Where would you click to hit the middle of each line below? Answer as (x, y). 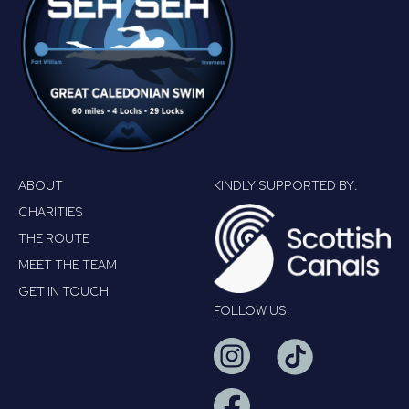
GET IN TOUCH (63, 292)
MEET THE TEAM (68, 265)
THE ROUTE (54, 239)
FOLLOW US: (252, 311)
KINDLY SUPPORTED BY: (286, 186)
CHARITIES (51, 212)
